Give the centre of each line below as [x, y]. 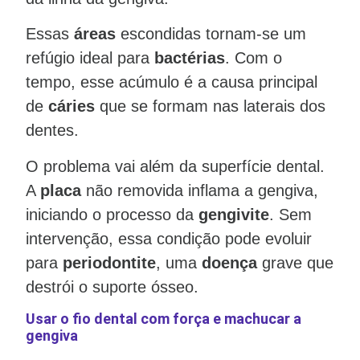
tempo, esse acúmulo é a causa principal [172, 82]
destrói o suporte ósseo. [112, 286]
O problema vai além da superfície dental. [175, 166]
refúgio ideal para [90, 58]
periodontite [109, 262]
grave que [295, 262]
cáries [72, 106]
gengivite [234, 214]
